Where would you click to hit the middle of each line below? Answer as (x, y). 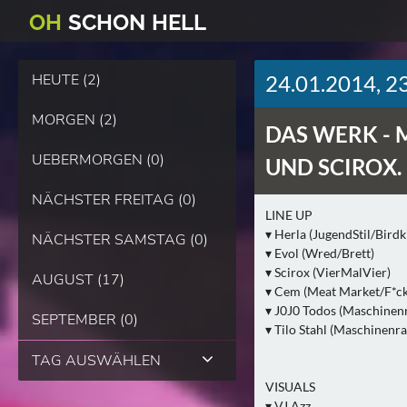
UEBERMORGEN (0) (98, 160)
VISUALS (290, 387)
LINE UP (289, 215)
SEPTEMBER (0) (85, 320)
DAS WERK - (330, 134)
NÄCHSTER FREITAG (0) (114, 200)
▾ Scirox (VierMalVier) (328, 272)
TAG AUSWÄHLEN (96, 361)
